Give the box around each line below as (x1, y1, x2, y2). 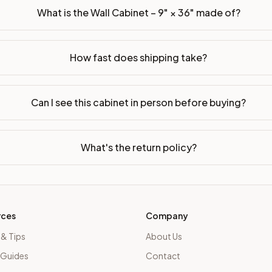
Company (146, 210, 188, 221)
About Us (146, 231, 182, 242)
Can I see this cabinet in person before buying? (31, 95, 246, 109)
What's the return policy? (80, 140, 197, 154)
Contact (146, 250, 180, 261)
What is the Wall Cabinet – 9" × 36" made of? (36, 5, 240, 19)
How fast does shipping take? (70, 50, 208, 64)
